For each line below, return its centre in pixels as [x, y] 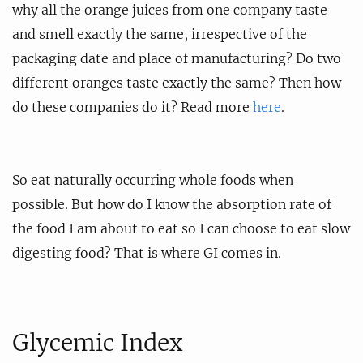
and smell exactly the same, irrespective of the [160, 34]
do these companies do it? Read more [132, 107]
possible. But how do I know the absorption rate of [172, 204]
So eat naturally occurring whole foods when [153, 179]
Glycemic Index [97, 342]
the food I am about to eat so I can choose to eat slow [181, 228]
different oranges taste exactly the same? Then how [177, 82]
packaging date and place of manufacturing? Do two [177, 58]
